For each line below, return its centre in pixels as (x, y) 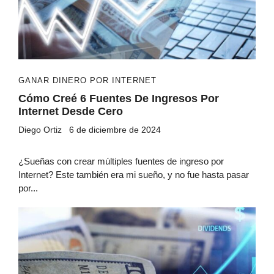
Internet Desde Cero (71, 111)
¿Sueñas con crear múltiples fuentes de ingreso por (121, 161)
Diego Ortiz (40, 129)
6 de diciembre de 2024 (115, 129)
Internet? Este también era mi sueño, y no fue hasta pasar (134, 174)
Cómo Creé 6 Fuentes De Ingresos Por (119, 98)
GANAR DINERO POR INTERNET (87, 80)
